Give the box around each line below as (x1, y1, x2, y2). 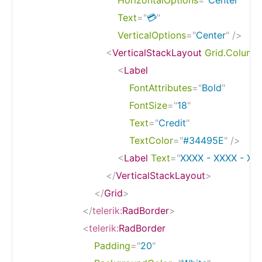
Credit (158, 116, 186, 129)
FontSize (129, 99, 167, 111)
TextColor (129, 134, 173, 146)
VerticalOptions (118, 29, 186, 41)
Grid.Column (205, 46, 260, 58)
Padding (94, 239, 130, 251)
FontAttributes (129, 81, 192, 94)
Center (196, 29, 226, 41)
